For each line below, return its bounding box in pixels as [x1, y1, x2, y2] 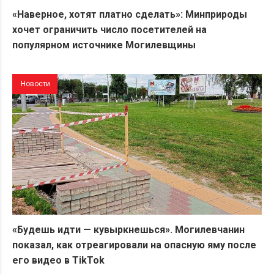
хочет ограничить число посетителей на [12, 24, 207, 36]
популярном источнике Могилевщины [12, 39, 196, 51]
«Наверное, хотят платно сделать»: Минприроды [12, 9, 247, 21]
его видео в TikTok [12, 254, 105, 266]
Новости [21, 80, 50, 89]
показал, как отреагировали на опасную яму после [12, 239, 256, 251]
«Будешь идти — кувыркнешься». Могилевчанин [12, 223, 245, 235]
